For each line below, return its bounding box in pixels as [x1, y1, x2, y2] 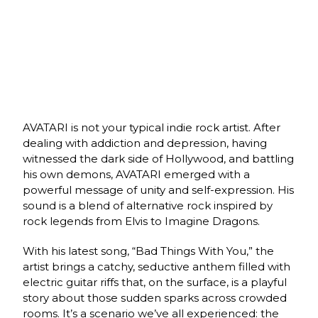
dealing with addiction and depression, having [23, 136, 268, 150]
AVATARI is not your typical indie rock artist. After [23, 121, 281, 135]
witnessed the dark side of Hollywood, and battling [23, 152, 295, 166]
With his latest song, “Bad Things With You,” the [23, 244, 275, 258]
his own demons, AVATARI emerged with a [23, 168, 251, 182]
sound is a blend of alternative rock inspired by [23, 199, 273, 213]
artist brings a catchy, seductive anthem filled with [23, 260, 291, 274]
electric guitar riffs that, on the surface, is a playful [23, 275, 287, 290]
